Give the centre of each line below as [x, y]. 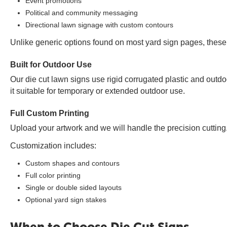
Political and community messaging [82, 13]
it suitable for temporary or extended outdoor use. [98, 91]
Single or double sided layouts [73, 187]
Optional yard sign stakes [66, 200]
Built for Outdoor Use [51, 65]
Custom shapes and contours [72, 163]
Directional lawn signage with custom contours [99, 25]
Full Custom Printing [50, 113]
